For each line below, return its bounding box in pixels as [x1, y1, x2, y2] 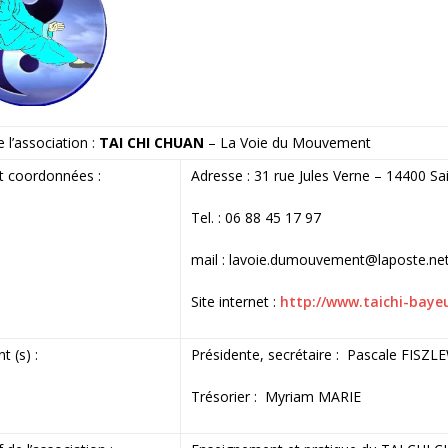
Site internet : [190, 292, 280, 312]
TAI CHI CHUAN [98, 133, 204, 153]
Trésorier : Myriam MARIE [190, 387, 361, 407]
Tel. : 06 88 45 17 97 [190, 208, 321, 228]
